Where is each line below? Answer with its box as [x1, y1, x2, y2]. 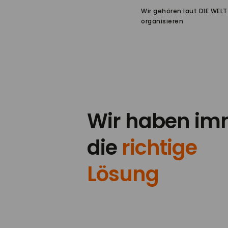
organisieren [141, 17, 184, 25]
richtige [121, 133, 197, 162]
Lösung [87, 160, 159, 188]
